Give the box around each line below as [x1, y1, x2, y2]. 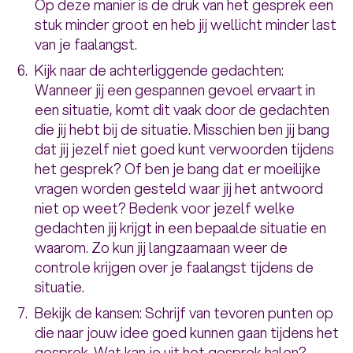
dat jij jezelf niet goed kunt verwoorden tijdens [35, 139, 334, 160]
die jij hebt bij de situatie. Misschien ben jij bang [35, 119, 329, 140]
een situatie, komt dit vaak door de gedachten [35, 99, 329, 121]
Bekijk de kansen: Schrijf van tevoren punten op [35, 303, 333, 324]
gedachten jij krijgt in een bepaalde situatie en [35, 217, 326, 239]
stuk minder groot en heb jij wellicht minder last [35, 14, 336, 35]
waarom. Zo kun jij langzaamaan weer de [35, 237, 288, 258]
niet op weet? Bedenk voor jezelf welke [35, 198, 295, 219]
